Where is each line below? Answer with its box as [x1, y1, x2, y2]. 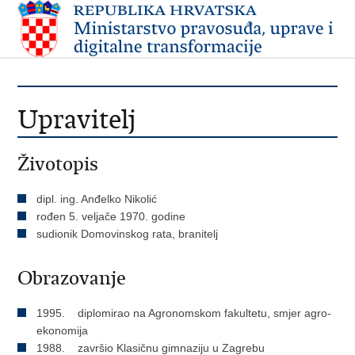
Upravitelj [17, 103, 136, 136]
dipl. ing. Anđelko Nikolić [36, 193, 158, 205]
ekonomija [36, 324, 89, 337]
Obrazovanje [17, 266, 127, 290]
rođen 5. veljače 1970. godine [36, 210, 186, 223]
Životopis [17, 152, 99, 176]
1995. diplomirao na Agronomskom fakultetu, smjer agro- [36, 307, 332, 319]
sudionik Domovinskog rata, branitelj [36, 227, 219, 240]
